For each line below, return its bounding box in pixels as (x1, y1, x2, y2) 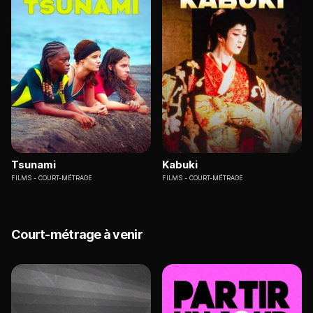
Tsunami (11, 158, 56, 172)
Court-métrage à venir (11, 227, 143, 242)
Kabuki (162, 158, 198, 172)
